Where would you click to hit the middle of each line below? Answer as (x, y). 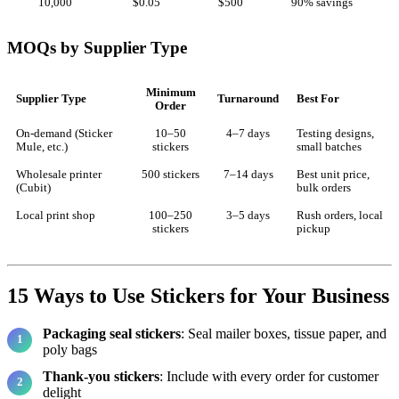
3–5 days (248, 215)
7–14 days (248, 174)
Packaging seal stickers (112, 333)
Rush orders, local (340, 215)
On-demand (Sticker (64, 133)
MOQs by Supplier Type (97, 47)
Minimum (171, 92)
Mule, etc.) (42, 147)
